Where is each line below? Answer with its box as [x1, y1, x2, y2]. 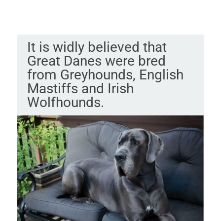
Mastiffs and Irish [27, 80, 134, 97]
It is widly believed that [27, 38, 167, 55]
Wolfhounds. [27, 94, 104, 110]
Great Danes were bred [27, 52, 166, 69]
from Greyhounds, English [27, 66, 184, 83]
